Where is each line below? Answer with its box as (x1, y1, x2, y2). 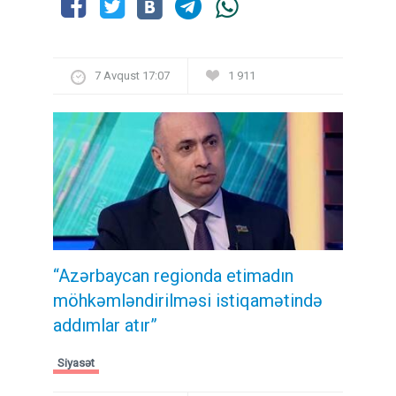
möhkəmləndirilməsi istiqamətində (53, 290, 323, 312)
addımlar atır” (53, 315, 157, 337)
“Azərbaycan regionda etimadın (53, 265, 293, 287)
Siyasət (57, 356, 95, 370)
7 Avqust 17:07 (95, 68, 170, 82)
